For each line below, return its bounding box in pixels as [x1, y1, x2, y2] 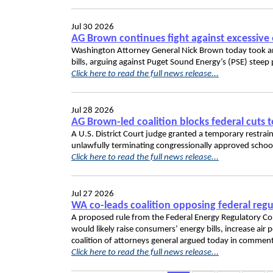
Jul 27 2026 [71, 190, 114, 199]
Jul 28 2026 [71, 106, 114, 115]
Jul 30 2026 [71, 23, 114, 32]
